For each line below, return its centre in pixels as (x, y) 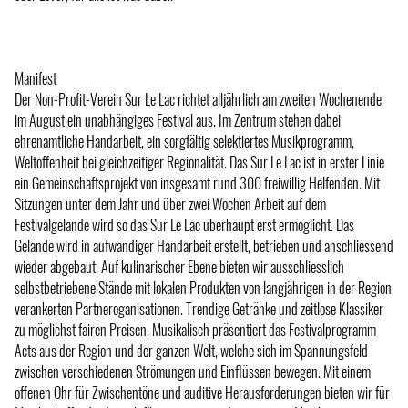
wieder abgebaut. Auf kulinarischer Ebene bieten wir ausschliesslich (179, 266)
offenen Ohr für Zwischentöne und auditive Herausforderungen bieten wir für (202, 392)
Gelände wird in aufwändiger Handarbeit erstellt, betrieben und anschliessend (204, 245)
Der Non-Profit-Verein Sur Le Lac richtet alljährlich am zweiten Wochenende (198, 99)
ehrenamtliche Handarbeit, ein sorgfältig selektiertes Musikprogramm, (184, 141)
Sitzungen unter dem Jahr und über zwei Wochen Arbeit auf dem (170, 204)
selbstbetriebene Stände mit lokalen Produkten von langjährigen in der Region (203, 287)
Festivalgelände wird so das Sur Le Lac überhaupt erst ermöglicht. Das (184, 224)
